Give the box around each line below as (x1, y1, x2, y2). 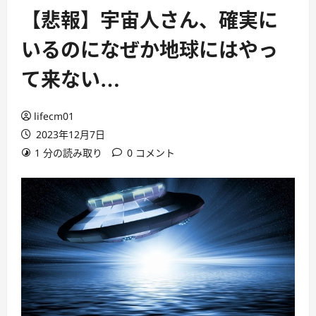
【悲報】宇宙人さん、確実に (21, 8, 278, 32)
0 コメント (127, 146, 175, 159)
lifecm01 (34, 109, 74, 123)
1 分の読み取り (35, 146, 102, 159)
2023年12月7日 (33, 128, 105, 141)
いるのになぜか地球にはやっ (21, 38, 278, 62)
